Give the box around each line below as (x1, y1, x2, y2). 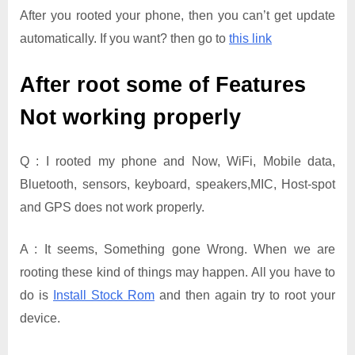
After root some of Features (20, 72, 306, 97)
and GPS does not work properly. (20, 200, 204, 214)
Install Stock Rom (53, 288, 155, 302)
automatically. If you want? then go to (20, 31, 229, 45)
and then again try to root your (155, 288, 335, 302)
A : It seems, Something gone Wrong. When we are (20, 242, 335, 256)
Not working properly (20, 105, 241, 129)
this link (229, 31, 272, 45)
